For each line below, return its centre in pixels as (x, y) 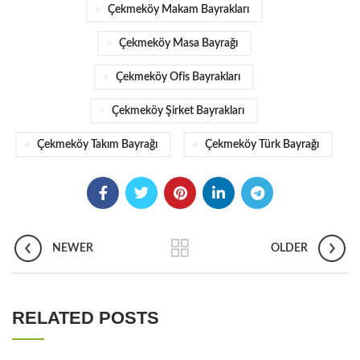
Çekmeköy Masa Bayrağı (178, 43)
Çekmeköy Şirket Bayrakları (178, 110)
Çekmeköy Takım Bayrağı (97, 144)
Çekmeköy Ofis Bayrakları (178, 77)
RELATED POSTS (86, 317)
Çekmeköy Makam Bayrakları (178, 9)
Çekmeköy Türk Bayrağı (262, 144)
